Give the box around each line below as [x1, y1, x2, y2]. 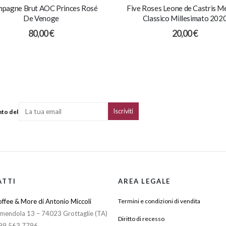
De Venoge [23, 13, 59, 23]
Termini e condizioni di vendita [118, 197, 200, 205]
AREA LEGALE [118, 177, 171, 186]
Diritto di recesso [118, 215, 164, 223]
